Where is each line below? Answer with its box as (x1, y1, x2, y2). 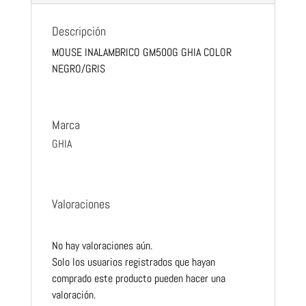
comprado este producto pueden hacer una (51, 271, 225, 286)
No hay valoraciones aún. (51, 238, 152, 253)
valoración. (51, 288, 96, 303)
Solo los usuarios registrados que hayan (51, 255, 215, 270)
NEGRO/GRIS (51, 61, 105, 76)
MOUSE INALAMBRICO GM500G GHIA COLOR (51, 45, 232, 60)
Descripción (51, 23, 106, 40)
